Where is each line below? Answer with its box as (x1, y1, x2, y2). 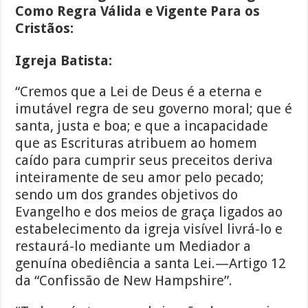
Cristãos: (15, 20, 74, 37)
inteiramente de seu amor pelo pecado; (15, 169, 265, 186)
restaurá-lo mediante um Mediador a (15, 238, 252, 255)
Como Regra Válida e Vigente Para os (15, 3, 261, 20)
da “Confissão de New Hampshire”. (15, 272, 233, 289)
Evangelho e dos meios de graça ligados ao (15, 203, 283, 221)
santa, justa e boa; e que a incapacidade (15, 118, 269, 135)
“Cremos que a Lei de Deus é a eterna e (15, 83, 263, 100)
